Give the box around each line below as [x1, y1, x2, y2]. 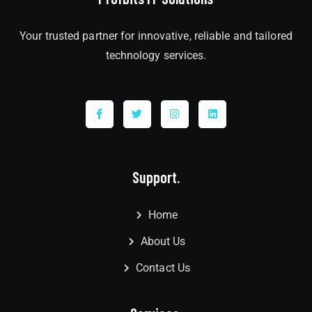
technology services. [105, 49, 207, 62]
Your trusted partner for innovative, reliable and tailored [19, 29, 292, 42]
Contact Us [136, 261, 190, 274]
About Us [140, 235, 186, 248]
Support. [132, 168, 180, 186]
